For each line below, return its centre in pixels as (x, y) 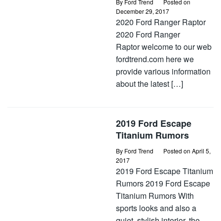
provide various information (163, 71)
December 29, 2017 (143, 11)
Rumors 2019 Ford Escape (163, 183)
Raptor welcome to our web (164, 47)
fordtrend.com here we (155, 59)
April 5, (201, 151)
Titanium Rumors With (155, 196)
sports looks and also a (156, 208)
